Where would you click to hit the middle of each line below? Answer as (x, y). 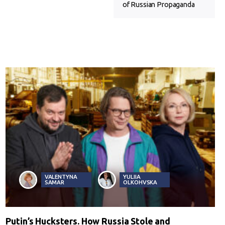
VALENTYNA (61, 177)
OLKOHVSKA (140, 182)
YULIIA (132, 177)
